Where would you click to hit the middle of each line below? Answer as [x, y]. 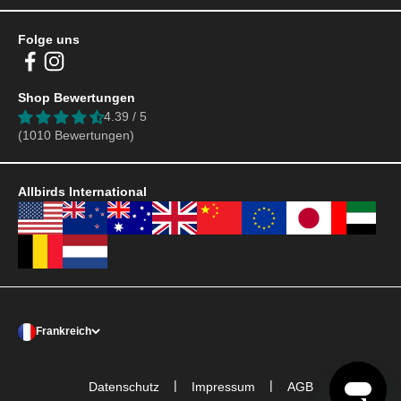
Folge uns [49, 39]
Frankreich [64, 332]
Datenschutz [124, 386]
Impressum [223, 386]
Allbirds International [82, 191]
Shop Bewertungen [77, 97]
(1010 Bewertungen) [76, 135]
